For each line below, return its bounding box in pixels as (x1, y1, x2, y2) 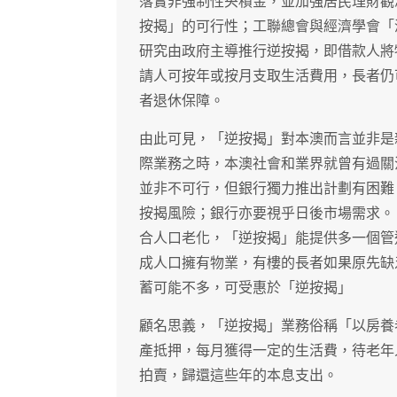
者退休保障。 (139, 92, 224, 110)
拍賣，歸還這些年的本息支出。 (139, 367, 338, 385)
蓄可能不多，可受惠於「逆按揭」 (139, 279, 352, 297)
